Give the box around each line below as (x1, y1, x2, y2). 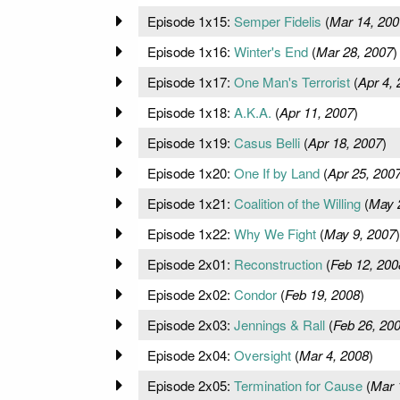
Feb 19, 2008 (284, 284, 360, 304)
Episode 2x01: (146, 254, 234, 273)
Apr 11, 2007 (279, 102, 354, 121)
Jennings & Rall (233, 314, 325, 334)
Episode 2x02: (146, 284, 234, 304)
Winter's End (233, 41, 308, 61)
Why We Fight (233, 223, 316, 243)
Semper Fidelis (233, 11, 321, 30)
